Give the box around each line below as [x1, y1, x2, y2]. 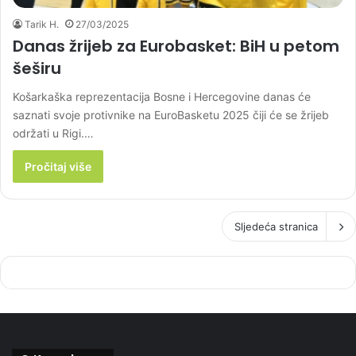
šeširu [13, 56, 61, 79]
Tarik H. [25, 17, 59, 30]
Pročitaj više [25, 159, 91, 173]
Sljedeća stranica [234, 219, 318, 233]
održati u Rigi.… [13, 126, 94, 140]
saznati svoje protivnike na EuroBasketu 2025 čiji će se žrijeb [13, 107, 329, 122]
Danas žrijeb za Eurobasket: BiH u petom [13, 34, 339, 57]
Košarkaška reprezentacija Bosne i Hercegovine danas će [13, 89, 311, 103]
